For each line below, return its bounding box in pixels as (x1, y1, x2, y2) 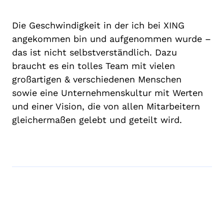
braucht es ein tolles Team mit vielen (12, 60, 175, 71)
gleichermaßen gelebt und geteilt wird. (12, 114, 182, 125)
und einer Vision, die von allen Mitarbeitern (12, 100, 200, 111)
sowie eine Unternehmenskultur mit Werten (12, 87, 203, 98)
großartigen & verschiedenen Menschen (12, 73, 181, 84)
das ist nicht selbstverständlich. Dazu (12, 46, 177, 57)
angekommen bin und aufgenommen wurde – (12, 33, 211, 44)
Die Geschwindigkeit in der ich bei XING (12, 19, 184, 30)
